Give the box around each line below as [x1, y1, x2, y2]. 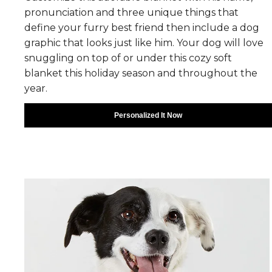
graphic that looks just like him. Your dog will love [24, 37, 263, 49]
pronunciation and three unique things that [24, 7, 239, 18]
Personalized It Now [114, 111, 182, 120]
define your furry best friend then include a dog [24, 22, 259, 33]
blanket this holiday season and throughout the [24, 67, 257, 79]
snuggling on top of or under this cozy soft [24, 52, 232, 64]
